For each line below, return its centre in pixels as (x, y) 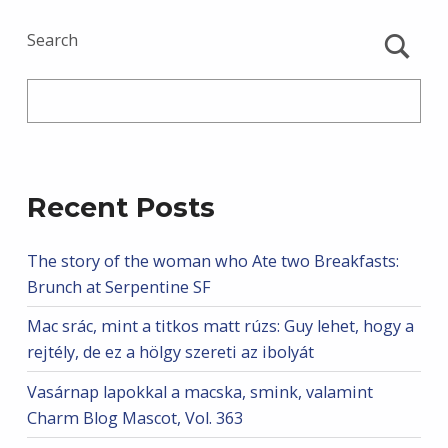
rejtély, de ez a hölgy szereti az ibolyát (170, 352)
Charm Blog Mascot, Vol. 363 (134, 417)
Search (52, 40)
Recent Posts (120, 207)
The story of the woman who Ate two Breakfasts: (212, 260)
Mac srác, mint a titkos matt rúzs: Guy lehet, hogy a (220, 326)
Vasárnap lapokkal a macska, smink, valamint (199, 391)
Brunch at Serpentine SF (118, 286)
